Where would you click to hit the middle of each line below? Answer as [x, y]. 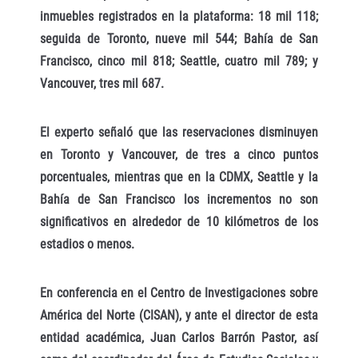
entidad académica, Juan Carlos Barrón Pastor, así [179, 337]
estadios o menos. [87, 244]
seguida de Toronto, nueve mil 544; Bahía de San [179, 39]
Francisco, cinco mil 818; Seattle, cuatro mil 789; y [179, 62]
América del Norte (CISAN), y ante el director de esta [179, 315]
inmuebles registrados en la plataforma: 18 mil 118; [179, 17]
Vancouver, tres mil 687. [102, 84]
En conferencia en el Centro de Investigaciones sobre [179, 292]
